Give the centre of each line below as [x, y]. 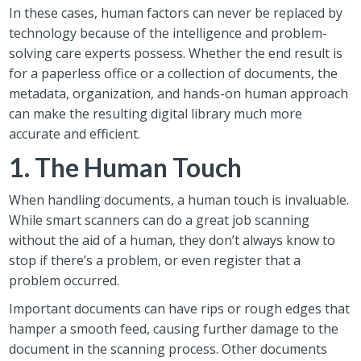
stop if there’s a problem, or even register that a [155, 260]
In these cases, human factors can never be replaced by [176, 12]
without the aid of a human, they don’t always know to [172, 240]
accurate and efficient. [75, 133]
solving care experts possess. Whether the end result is [176, 53]
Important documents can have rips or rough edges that [180, 308]
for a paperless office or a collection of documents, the [174, 73]
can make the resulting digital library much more [156, 113]
